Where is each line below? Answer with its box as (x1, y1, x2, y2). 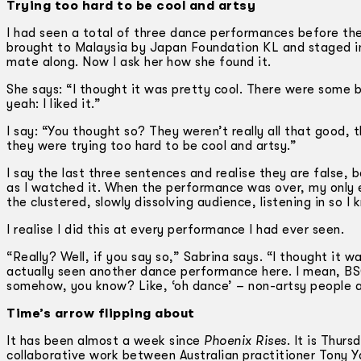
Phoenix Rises (204, 333, 287, 348)
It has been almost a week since (6, 333, 204, 348)
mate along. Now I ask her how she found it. (6, 54, 272, 69)
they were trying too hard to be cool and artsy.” (6, 138, 297, 153)
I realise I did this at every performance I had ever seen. (6, 222, 344, 237)
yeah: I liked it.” (6, 96, 101, 111)
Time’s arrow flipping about (6, 305, 195, 321)
